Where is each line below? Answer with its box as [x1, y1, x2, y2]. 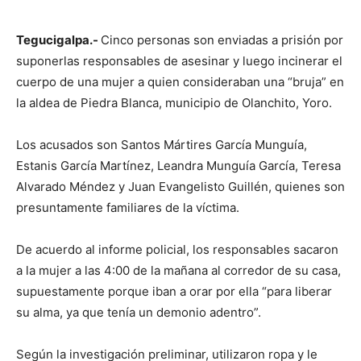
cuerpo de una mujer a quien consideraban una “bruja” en [16, 73, 344, 89]
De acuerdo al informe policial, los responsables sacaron [16, 241, 338, 257]
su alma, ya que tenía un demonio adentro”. [16, 304, 261, 320]
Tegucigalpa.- [16, 31, 101, 48]
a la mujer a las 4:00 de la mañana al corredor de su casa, [16, 262, 341, 278]
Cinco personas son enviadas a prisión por [101, 31, 343, 48]
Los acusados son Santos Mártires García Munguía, [16, 136, 307, 152]
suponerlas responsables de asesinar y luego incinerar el [16, 52, 342, 68]
